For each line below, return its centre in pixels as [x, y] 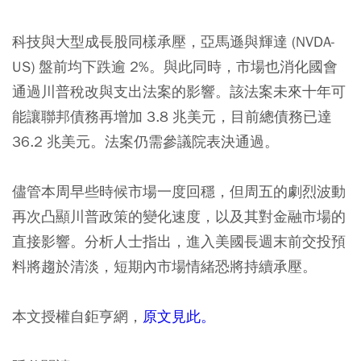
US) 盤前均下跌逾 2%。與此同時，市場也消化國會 [175, 66]
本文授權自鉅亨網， [77, 316]
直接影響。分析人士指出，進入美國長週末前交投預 [179, 241]
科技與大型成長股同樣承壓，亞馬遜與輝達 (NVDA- [174, 41]
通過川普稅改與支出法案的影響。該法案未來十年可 [179, 91]
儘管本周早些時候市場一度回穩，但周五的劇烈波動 [179, 191]
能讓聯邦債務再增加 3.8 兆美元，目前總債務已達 [172, 116]
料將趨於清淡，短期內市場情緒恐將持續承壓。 [164, 266]
